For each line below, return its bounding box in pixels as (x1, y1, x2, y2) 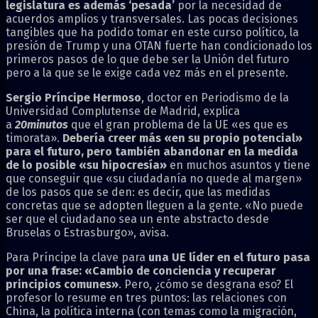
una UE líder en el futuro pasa (148, 250, 310, 264)
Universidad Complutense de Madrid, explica (6, 104, 240, 118)
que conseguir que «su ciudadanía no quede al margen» (6, 171, 302, 185)
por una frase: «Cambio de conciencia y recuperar (6, 263, 276, 278)
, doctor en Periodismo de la (141, 90, 289, 104)
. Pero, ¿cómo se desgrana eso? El (119, 277, 293, 291)
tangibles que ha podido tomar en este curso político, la (6, 25, 299, 39)
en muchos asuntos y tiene (167, 158, 310, 172)
